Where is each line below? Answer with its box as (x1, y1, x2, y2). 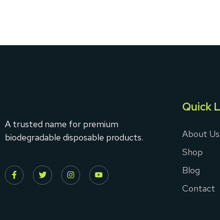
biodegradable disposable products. (5, 131, 143, 143)
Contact (182, 182, 215, 194)
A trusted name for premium (5, 118, 118, 130)
